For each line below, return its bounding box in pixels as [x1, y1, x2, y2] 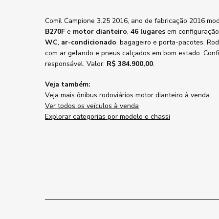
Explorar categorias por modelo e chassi [45, 112, 170, 121]
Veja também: [45, 80, 90, 89]
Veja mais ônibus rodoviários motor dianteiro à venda [45, 90, 210, 100]
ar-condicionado [61, 38, 116, 47]
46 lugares [131, 27, 165, 36]
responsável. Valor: [45, 59, 107, 68]
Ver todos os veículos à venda [45, 101, 139, 110]
